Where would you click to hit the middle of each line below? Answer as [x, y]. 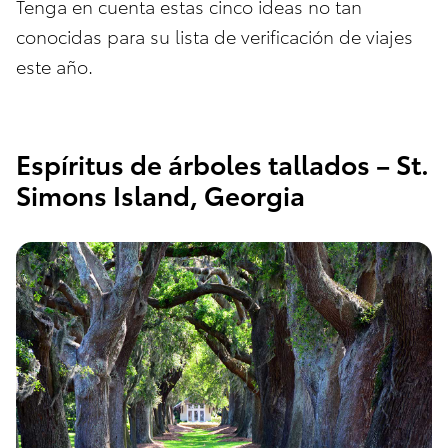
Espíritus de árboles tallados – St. [222, 164]
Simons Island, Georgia [160, 195]
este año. [54, 65]
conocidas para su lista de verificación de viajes [214, 35]
